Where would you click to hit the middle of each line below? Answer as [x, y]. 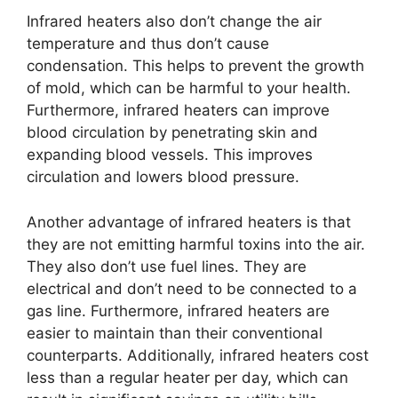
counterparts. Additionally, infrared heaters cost [198, 355]
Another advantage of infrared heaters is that [189, 222]
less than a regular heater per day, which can [187, 377]
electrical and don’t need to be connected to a [192, 288]
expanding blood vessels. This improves [170, 155]
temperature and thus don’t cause [148, 44]
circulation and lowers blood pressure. [163, 177]
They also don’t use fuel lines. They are [167, 266]
